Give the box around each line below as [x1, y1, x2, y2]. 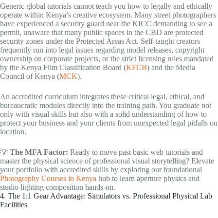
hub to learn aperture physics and [96, 174, 200, 182]
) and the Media [147, 63, 195, 72]
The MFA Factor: [10, 147, 68, 156]
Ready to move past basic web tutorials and [68, 147, 203, 156]
